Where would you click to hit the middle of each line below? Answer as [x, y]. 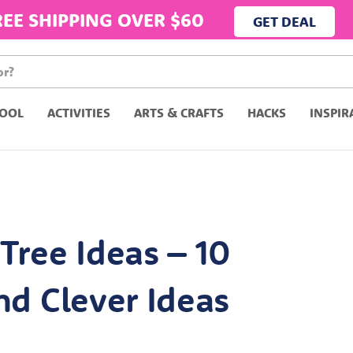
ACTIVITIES [79, 112]
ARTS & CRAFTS [179, 112]
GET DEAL [284, 22]
